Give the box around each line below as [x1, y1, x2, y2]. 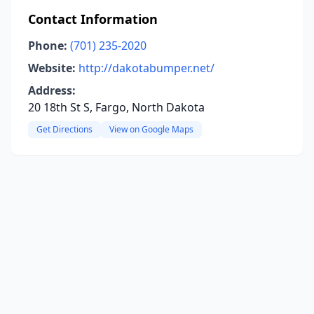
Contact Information [28, 11, 158, 27]
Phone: [28, 38, 67, 53]
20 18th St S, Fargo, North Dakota [28, 100, 205, 115]
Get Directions [36, 123, 93, 135]
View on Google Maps [109, 123, 193, 135]
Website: [28, 60, 76, 76]
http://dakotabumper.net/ [78, 60, 214, 76]
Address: [28, 83, 76, 98]
